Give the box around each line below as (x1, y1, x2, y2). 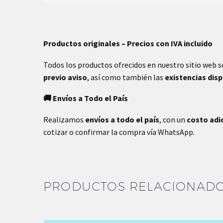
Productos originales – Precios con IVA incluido (43, 38, 213, 49)
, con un (159, 114, 187, 124)
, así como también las (87, 72, 165, 82)
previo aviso (43, 72, 87, 82)
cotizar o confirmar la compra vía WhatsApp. (43, 126, 195, 137)
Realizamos (43, 114, 85, 124)
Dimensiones (43, 43, 90, 54)
